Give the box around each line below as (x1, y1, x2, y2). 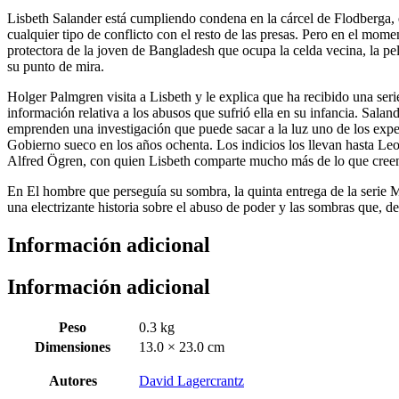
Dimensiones (35, 338, 110, 354)
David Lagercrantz (139, 372, 244, 388)
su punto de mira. (7, 58, 104, 74)
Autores (48, 372, 97, 388)
